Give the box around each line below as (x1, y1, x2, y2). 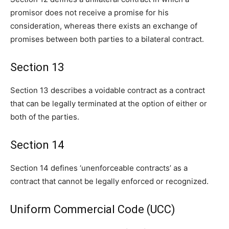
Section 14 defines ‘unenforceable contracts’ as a (10, 163, 188, 173)
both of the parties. (10, 112, 79, 122)
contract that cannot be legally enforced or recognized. (10, 176, 211, 187)
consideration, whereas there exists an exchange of (10, 21, 197, 31)
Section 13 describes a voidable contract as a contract (10, 85, 205, 96)
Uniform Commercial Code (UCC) (10, 203, 175, 216)
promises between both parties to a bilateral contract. (10, 34, 206, 44)
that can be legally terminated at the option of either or (10, 99, 207, 109)
